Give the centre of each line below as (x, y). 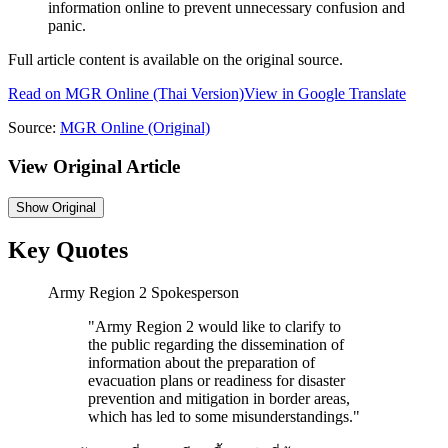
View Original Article (94, 166)
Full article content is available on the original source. (175, 60)
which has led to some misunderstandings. (220, 417)
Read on (36, 94)
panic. (67, 26)
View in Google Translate (325, 94)
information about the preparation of (201, 363)
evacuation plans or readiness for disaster (216, 381)
